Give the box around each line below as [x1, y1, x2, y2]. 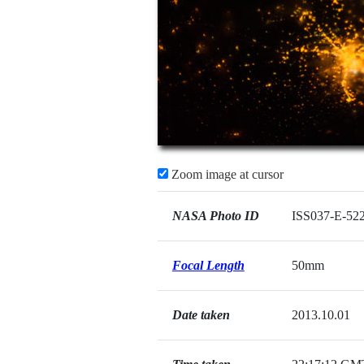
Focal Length [171, 258, 245, 272]
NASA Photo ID [171, 209, 259, 223]
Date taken [171, 308, 230, 322]
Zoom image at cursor [167, 167, 284, 181]
